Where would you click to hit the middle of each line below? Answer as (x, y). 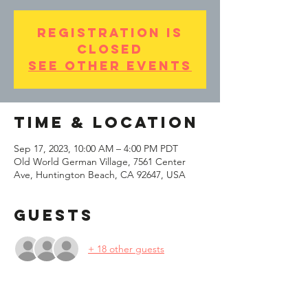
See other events (110, 66)
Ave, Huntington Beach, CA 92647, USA (100, 175)
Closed (110, 49)
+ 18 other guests (126, 249)
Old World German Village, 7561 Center (100, 162)
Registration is (110, 33)
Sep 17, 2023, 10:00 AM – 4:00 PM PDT (96, 148)
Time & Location (106, 122)
